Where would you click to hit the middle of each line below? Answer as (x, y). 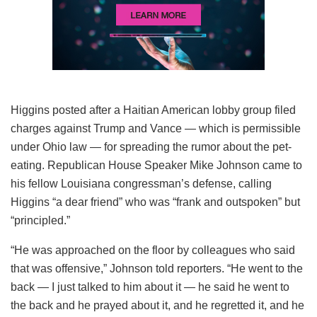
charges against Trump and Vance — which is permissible (156, 128)
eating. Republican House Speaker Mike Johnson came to (156, 165)
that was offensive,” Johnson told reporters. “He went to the (157, 268)
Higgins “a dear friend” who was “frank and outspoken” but (155, 202)
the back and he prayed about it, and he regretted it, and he (157, 305)
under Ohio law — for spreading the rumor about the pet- (151, 146)
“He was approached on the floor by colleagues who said (153, 250)
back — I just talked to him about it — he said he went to (150, 287)
